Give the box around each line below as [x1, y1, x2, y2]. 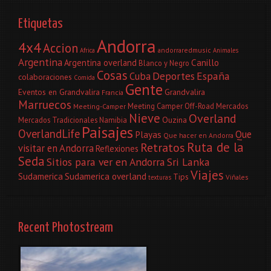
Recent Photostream [18, 220, 113, 235]
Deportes [152, 68, 195, 83]
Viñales [226, 172, 249, 181]
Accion [43, 39, 78, 56]
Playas [135, 128, 162, 140]
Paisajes [82, 122, 133, 142]
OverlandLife [18, 126, 80, 141]
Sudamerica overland [65, 169, 146, 182]
